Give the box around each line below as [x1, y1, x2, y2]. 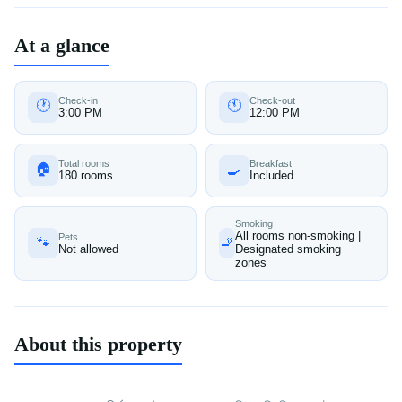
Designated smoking [234, 241, 341, 256]
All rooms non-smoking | [234, 228, 361, 242]
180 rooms [58, 169, 113, 183]
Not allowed [58, 241, 118, 256]
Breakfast [249, 158, 292, 170]
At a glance [14, 33, 109, 57]
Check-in [58, 95, 98, 107]
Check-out [249, 95, 295, 107]
